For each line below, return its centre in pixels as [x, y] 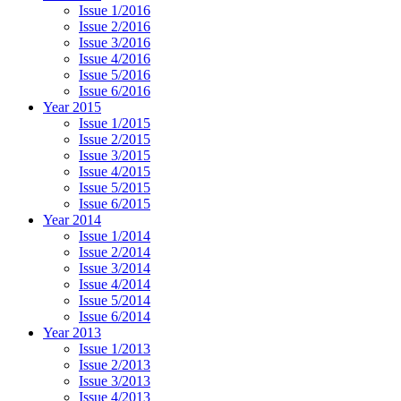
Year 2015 [72, 107]
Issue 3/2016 [115, 43]
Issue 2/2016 [115, 27]
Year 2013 [72, 333]
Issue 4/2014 [115, 285]
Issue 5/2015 [115, 188]
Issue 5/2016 [115, 75]
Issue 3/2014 [115, 269]
